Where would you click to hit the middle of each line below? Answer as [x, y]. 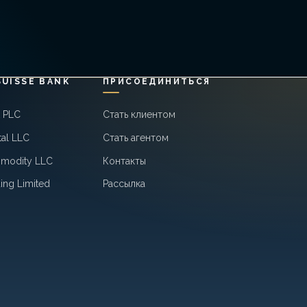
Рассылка [124, 184]
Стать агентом [135, 137]
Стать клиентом [139, 115]
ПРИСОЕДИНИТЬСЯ [157, 81]
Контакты [124, 161]
